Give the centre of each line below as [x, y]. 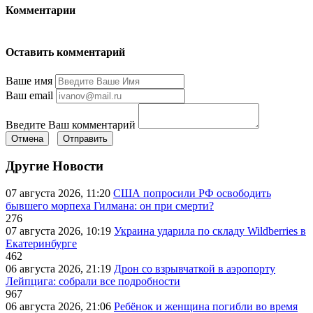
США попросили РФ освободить [192, 194]
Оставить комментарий [65, 52]
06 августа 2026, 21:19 [60, 269]
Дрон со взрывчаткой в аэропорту [195, 269]
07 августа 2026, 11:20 [59, 194]
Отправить [85, 138]
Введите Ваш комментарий [71, 124]
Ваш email [29, 95]
